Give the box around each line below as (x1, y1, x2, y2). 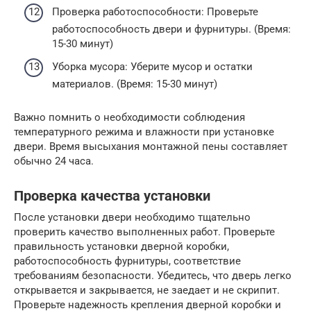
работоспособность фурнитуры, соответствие (14, 255, 241, 268)
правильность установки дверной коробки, (14, 240, 229, 253)
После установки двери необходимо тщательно (14, 211, 251, 224)
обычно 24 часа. (14, 155, 94, 168)
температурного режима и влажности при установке (14, 126, 274, 139)
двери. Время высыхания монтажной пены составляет (14, 140, 287, 153)
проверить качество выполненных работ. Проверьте (14, 226, 275, 239)
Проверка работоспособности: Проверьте (52, 5, 258, 18)
